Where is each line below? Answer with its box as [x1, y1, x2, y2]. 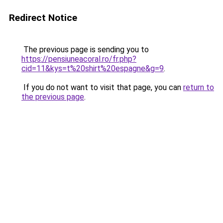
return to [183, 83, 214, 92]
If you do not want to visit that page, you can [21, 83, 183, 92]
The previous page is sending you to [21, 45, 149, 54]
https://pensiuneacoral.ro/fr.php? [21, 54, 136, 64]
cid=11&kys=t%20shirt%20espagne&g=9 [21, 64, 164, 73]
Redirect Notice [9, 12, 77, 23]
